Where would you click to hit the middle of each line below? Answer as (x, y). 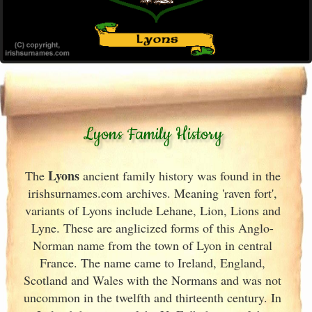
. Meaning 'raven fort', (222, 193)
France (57, 263)
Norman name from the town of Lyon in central (153, 245)
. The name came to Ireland (143, 263)
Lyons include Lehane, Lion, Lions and (179, 210)
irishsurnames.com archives (97, 193)
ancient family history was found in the (180, 175)
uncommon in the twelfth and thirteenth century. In (153, 297)
